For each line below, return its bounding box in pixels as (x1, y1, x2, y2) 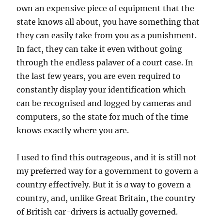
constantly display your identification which (16, 85, 186, 94)
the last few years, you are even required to (16, 71, 181, 81)
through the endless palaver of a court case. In (16, 58, 194, 67)
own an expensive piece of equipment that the (16, 3, 195, 13)
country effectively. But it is (16, 180, 124, 189)
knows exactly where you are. (16, 125, 129, 135)
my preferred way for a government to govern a (16, 166, 199, 176)
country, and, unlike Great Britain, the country (16, 193, 196, 203)
